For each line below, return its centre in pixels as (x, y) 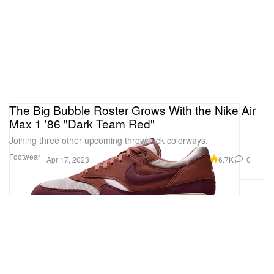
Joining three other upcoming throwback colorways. (109, 140)
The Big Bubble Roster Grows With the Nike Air (132, 110)
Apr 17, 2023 (68, 160)
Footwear (25, 157)
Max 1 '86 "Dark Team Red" (82, 124)
